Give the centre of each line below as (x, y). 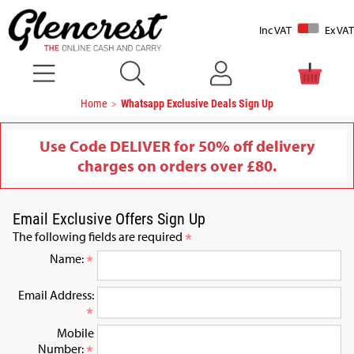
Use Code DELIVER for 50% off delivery (177, 146)
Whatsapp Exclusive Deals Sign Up (198, 104)
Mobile (75, 333)
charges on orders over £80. (177, 166)
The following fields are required (99, 237)
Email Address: (56, 295)
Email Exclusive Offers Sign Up (109, 218)
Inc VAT (275, 30)
